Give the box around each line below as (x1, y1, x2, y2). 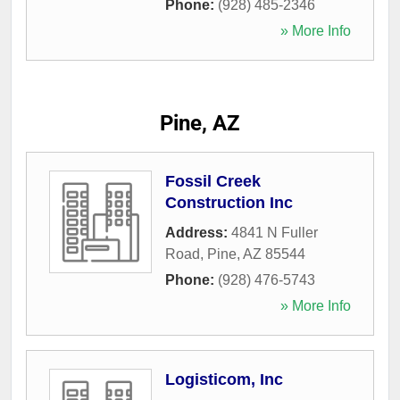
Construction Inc (165, 193, 293, 212)
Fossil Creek (165, 171, 261, 190)
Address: (165, 224, 231, 240)
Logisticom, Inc (165, 370, 283, 388)
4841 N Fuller (231, 224, 318, 240)
